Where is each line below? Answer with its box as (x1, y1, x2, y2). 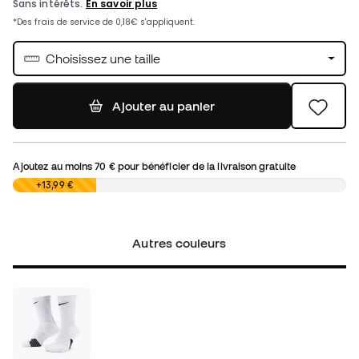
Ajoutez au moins (13, 160, 95, 172)
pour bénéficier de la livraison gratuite (115, 160, 296, 172)
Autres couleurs (132, 236, 227, 251)
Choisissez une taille (46, 51, 160, 67)
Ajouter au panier (111, 99, 215, 114)
